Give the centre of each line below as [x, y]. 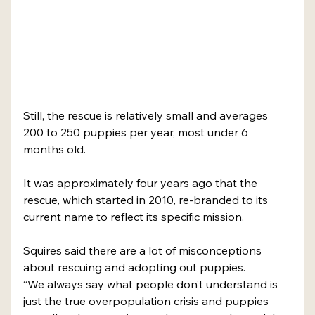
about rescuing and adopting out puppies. [136, 268]
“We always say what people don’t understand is [152, 284]
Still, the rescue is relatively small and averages [147, 116]
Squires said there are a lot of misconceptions [144, 251]
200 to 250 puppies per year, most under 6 [137, 133]
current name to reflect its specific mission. [135, 217]
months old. [56, 149]
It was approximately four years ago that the [142, 183]
